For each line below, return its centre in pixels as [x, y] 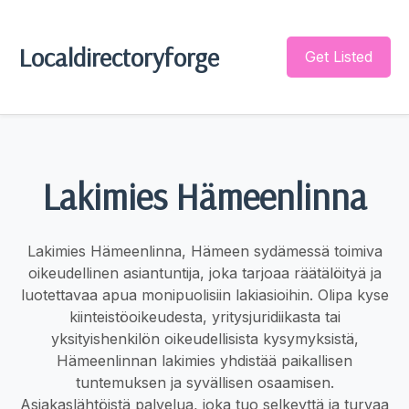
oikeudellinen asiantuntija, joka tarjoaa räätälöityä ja [204, 273]
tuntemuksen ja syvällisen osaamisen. [204, 382]
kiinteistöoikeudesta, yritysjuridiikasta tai [204, 316]
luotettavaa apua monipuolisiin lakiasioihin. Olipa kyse [204, 294]
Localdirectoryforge [119, 57]
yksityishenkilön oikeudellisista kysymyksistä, [204, 338]
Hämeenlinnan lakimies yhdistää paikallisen [204, 360]
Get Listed [339, 57]
